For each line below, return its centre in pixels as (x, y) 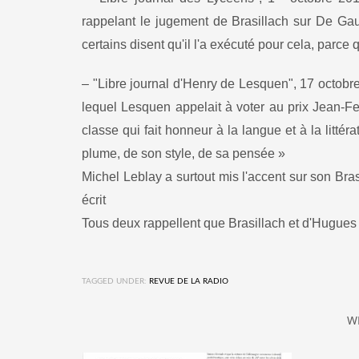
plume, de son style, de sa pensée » (184, 153)
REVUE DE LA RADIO (189, 281)
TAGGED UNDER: (114, 281)
